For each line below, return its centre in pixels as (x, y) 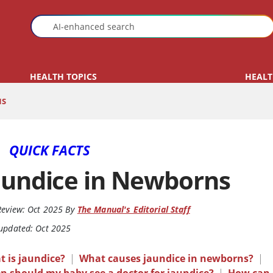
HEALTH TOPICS (64, 77)
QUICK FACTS (50, 150)
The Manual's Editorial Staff (133, 210)
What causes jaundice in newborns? (167, 259)
